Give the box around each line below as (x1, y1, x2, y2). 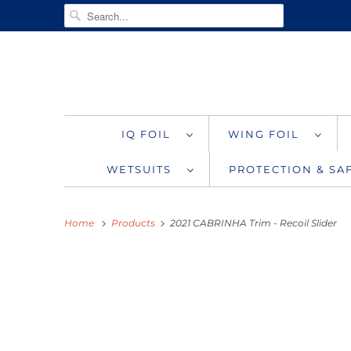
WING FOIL (228, 127, 307, 140)
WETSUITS (107, 162, 179, 175)
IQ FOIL (121, 127, 179, 140)
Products (111, 216, 157, 229)
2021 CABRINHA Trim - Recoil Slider (168, 216, 337, 229)
